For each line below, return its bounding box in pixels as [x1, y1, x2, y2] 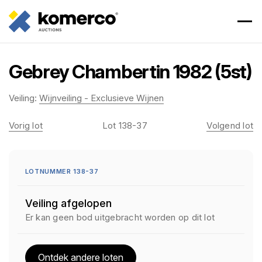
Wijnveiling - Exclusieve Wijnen [39, 92, 164, 104]
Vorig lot [9, 120, 43, 131]
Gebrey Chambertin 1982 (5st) [9, 60, 252, 83]
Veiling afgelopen [25, 197, 112, 209]
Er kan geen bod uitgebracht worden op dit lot [25, 212, 215, 223]
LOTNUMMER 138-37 [25, 167, 99, 175]
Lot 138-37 [102, 120, 147, 131]
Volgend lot [206, 120, 253, 131]
